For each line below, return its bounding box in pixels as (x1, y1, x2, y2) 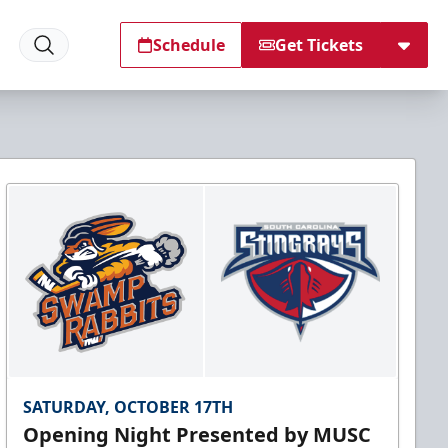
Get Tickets (275, 34, 363, 56)
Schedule (153, 34, 225, 56)
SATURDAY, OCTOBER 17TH (23, 396, 234, 419)
